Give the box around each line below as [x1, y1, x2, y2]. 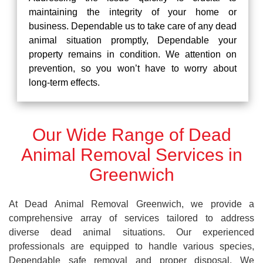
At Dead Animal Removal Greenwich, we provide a [9, 199, 254, 209]
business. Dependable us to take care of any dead [29, 21, 237, 31]
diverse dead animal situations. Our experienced [9, 227, 254, 237]
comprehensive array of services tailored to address [9, 213, 254, 223]
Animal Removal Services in [21, 145, 242, 164]
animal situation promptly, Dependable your [29, 35, 237, 45]
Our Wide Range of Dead [32, 125, 231, 144]
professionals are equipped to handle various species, [9, 241, 254, 251]
